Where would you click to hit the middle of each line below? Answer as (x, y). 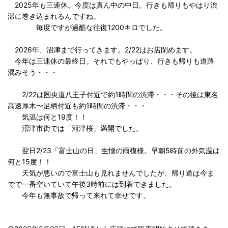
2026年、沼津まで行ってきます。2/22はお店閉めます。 (102, 50)
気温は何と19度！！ (47, 117)
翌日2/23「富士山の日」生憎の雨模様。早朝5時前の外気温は (114, 150)
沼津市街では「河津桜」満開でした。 (75, 128)
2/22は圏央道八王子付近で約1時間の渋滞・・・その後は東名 (113, 94)
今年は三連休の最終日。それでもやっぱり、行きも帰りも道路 (111, 61)
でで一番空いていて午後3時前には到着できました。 (92, 184)
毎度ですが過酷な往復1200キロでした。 (87, 27)
